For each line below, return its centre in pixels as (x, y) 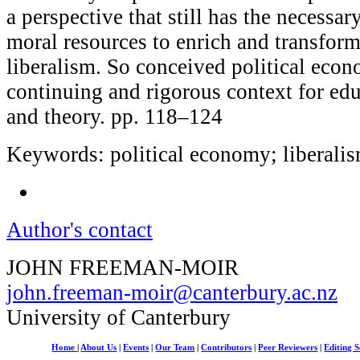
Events (136, 347)
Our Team (175, 347)
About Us (99, 347)
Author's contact (80, 229)
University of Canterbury (119, 317)
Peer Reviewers (288, 347)
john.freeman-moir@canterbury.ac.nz (172, 292)
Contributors (227, 347)
